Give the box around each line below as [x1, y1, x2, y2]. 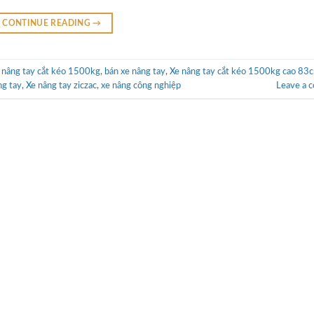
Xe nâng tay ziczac [26, 81, 97, 90]
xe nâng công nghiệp [101, 81, 181, 90]
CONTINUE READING [2, 19, 93, 28]
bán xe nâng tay [104, 67, 165, 76]
